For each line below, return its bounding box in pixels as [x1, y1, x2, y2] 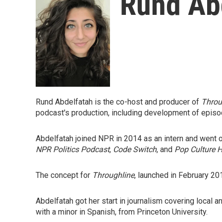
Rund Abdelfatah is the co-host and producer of [36, 97, 201, 107]
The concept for [36, 170, 92, 180]
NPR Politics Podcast [36, 145, 110, 154]
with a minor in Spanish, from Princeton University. [36, 207, 208, 217]
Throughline [92, 170, 134, 180]
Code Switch [111, 145, 157, 154]
